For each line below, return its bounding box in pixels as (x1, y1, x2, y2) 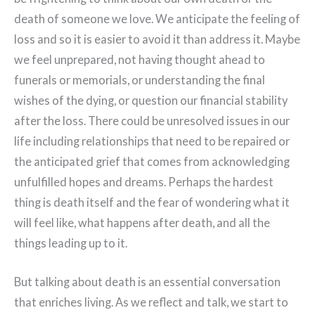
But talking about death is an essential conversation (14, 275, 281, 289)
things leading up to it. (14, 236, 127, 250)
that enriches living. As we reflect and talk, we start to (14, 295, 288, 309)
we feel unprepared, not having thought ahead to (14, 53, 265, 67)
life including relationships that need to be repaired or (14, 134, 290, 148)
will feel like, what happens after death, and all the (14, 216, 270, 230)
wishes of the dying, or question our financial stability (14, 94, 288, 108)
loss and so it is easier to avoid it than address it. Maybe (14, 32, 300, 46)
